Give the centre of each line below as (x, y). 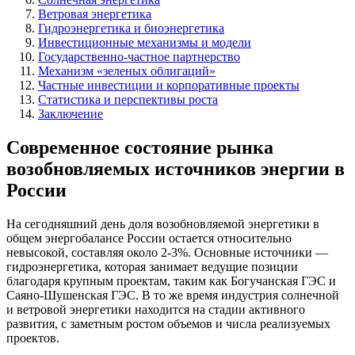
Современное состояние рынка (140, 147)
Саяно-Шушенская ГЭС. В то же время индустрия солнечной (173, 295)
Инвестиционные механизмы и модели (145, 42)
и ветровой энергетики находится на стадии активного (156, 309)
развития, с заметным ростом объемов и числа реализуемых (168, 323)
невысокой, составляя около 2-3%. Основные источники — (167, 252)
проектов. (33, 338)
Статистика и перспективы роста (128, 99)
